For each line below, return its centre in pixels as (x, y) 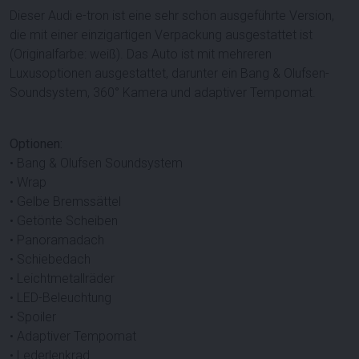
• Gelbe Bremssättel (65, 201)
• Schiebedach (50, 259)
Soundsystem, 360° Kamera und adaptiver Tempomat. (163, 92)
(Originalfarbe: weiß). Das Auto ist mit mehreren (141, 54)
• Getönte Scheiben (64, 220)
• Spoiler (33, 317)
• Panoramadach (57, 240)
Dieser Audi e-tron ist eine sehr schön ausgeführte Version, (172, 15)
